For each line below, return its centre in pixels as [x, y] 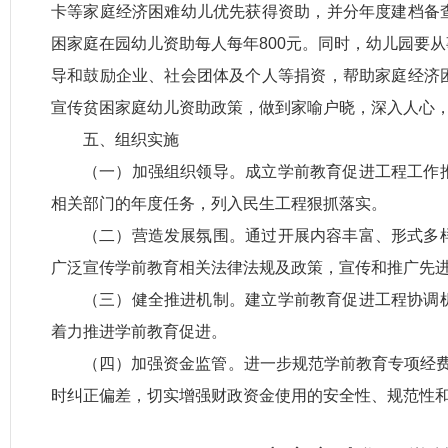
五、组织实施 [131, 139]
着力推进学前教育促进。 [139, 331]
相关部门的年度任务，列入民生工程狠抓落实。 [219, 203]
